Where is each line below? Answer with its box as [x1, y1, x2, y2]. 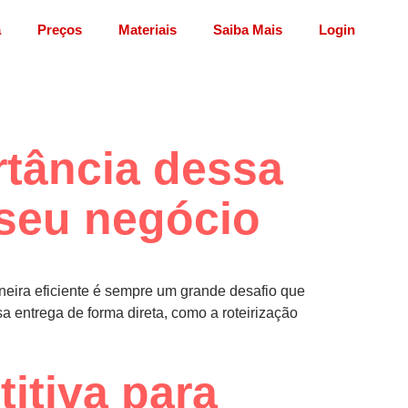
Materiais [117, 22, 177, 37]
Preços [36, 22, 82, 37]
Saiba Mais [212, 22, 282, 37]
